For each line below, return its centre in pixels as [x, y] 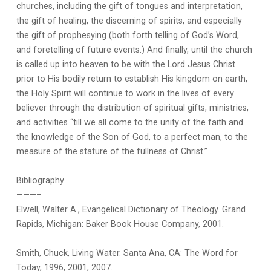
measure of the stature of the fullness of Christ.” [112, 152]
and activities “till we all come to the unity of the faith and [129, 123]
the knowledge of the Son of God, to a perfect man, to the [132, 137]
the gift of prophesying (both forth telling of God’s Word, [127, 36]
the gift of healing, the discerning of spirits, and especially [129, 21]
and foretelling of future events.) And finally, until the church [134, 50]
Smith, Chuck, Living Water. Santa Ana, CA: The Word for [127, 253]
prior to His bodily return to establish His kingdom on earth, [132, 79]
